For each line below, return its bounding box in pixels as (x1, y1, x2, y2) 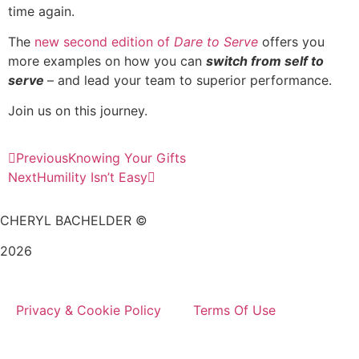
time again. (8, 2, 75, 19)
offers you (258, 34, 325, 50)
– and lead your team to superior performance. (47, 72, 332, 89)
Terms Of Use (193, 301, 276, 318)
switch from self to (206, 53, 324, 70)
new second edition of (34, 34, 174, 50)
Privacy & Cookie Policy (16, 301, 161, 318)
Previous (16, 149, 68, 166)
